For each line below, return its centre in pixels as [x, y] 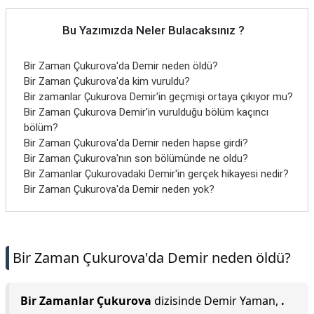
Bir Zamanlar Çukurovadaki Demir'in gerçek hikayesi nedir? [156, 174]
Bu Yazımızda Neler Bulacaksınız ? [153, 30]
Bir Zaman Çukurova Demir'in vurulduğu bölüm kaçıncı [146, 112]
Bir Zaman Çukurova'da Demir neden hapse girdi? [136, 143]
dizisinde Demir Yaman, [216, 301]
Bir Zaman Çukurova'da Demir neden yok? [119, 189]
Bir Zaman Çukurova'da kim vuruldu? [107, 81]
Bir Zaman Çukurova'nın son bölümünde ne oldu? [136, 158]
